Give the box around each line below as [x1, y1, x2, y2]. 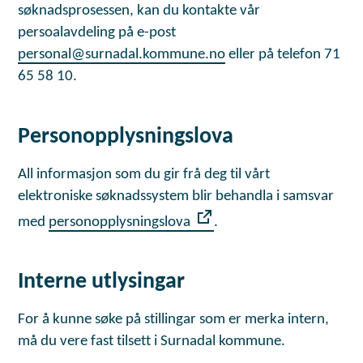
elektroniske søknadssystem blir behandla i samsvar [18, 188, 335, 204]
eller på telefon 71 [225, 47, 341, 63]
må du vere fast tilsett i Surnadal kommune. [18, 334, 286, 350]
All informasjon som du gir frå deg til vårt [18, 166, 271, 182]
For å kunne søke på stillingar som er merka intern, [18, 312, 330, 328]
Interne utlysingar [18, 271, 186, 294]
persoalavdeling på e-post [18, 25, 177, 41]
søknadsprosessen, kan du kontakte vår [18, 3, 261, 19]
